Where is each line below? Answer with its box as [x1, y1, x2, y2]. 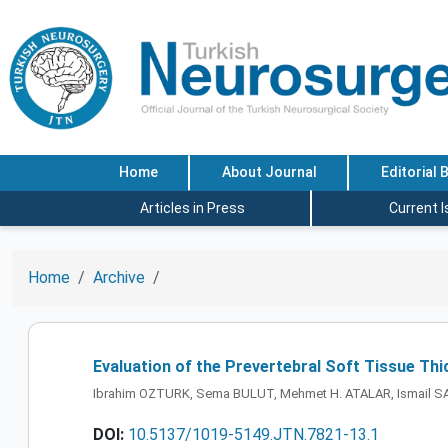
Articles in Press [139, 199, 245, 216]
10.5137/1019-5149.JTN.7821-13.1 [128, 424, 379, 444]
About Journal [221, 164, 317, 181]
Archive [93, 268, 145, 287]
